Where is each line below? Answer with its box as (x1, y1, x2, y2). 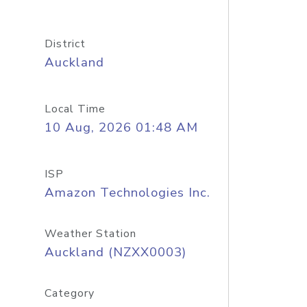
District (44, 36, 86, 51)
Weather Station (44, 226, 136, 241)
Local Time (44, 101, 106, 116)
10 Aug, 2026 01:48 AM (44, 119, 198, 136)
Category (44, 286, 95, 301)
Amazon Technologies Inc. (44, 184, 210, 201)
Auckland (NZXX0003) (44, 243, 186, 261)
